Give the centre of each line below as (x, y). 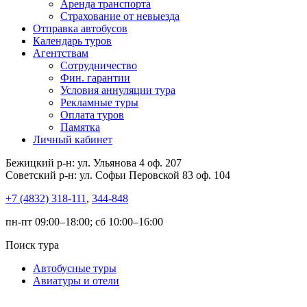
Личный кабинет (73, 139)
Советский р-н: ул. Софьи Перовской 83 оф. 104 (118, 175)
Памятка (80, 127)
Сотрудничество (99, 65)
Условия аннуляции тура (118, 90)
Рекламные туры (99, 102)
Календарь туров (72, 41)
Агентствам (61, 53)
